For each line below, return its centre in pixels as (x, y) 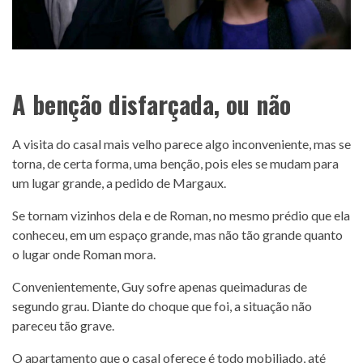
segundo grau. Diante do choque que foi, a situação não (162, 305)
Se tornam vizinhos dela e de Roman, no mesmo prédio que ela (181, 215)
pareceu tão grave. (63, 325)
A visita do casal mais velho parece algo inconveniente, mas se (181, 143)
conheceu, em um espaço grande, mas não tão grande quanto (177, 234)
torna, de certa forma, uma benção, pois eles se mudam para (175, 163)
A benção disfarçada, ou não (152, 104)
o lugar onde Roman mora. (84, 254)
